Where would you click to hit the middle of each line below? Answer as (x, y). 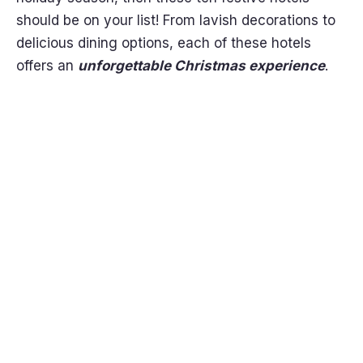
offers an (47, 66)
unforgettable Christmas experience (201, 66)
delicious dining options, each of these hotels (164, 43)
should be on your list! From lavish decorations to (176, 20)
